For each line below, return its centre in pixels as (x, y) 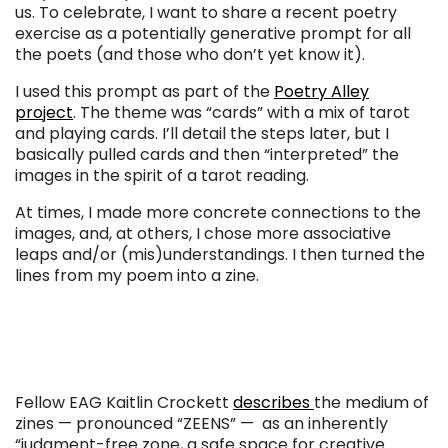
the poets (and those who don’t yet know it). (190, 54)
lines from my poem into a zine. (137, 275)
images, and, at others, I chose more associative (203, 233)
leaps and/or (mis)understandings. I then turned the (220, 254)
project (44, 112)
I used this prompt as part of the (144, 91)
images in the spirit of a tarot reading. (164, 175)
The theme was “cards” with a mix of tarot (245, 112)
